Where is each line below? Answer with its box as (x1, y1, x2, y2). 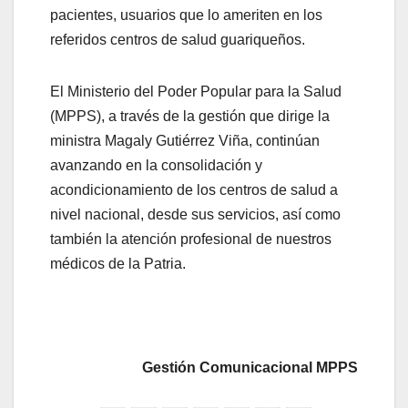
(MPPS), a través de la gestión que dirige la (50, 108, 330, 125)
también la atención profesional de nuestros (50, 231, 331, 248)
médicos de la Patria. (50, 256, 186, 272)
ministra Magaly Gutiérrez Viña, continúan (50, 133, 320, 149)
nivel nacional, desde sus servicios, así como (50, 207, 341, 223)
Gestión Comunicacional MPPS (142, 360, 358, 376)
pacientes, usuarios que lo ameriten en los (50, 7, 322, 24)
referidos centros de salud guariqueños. (50, 32, 305, 48)
